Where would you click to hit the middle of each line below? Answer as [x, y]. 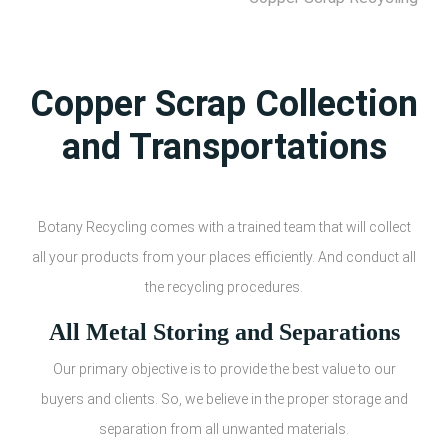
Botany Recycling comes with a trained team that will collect [224, 226]
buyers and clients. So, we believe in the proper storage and [224, 398]
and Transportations [224, 146]
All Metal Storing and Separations [224, 331]
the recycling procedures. [224, 286]
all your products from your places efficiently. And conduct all [224, 256]
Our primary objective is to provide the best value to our [224, 368]
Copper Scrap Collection [224, 103]
